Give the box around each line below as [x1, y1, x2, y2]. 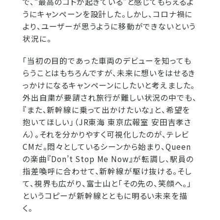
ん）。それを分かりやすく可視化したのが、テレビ [23, 128, 190, 140]
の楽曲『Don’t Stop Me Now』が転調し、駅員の [23, 153, 194, 165]
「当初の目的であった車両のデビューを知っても [23, 55, 192, 66]
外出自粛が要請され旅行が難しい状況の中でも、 [23, 91, 197, 103]
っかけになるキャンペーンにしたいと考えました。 [23, 79, 195, 91]
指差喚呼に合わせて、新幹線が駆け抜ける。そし [23, 165, 192, 177]
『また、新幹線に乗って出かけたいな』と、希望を [23, 104, 191, 115]
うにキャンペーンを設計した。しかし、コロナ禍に [23, 8, 193, 20]
